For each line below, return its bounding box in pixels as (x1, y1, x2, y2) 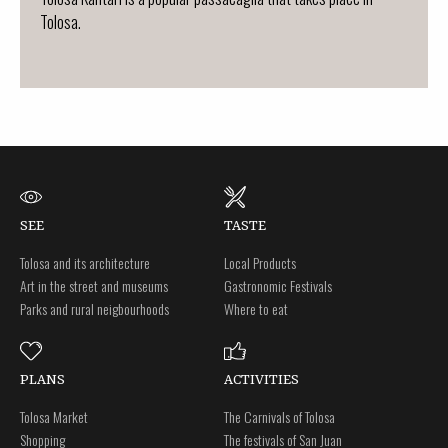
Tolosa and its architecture (20, 252, 150, 274)
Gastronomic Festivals (224, 275, 332, 297)
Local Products (224, 252, 296, 274)
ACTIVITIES (224, 372, 299, 389)
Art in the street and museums (20, 275, 168, 297)
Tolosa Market (20, 406, 88, 428)
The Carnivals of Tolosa (224, 406, 335, 428)
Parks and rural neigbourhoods (20, 298, 169, 320)
